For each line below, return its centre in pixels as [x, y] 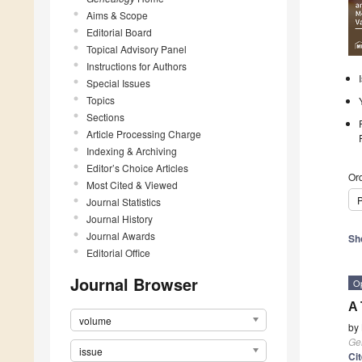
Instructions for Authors [137, 65]
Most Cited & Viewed [132, 184]
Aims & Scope [117, 15]
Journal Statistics [124, 201]
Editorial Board [119, 32]
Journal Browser [134, 284]
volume [95, 320]
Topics [101, 99]
